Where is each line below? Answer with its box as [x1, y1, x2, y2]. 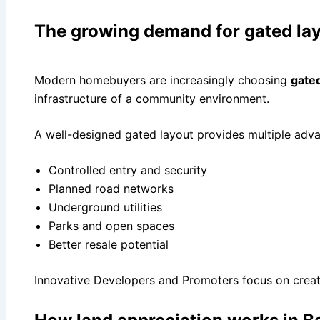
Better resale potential [49, 236, 169, 251]
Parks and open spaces [49, 218, 174, 233]
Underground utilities [49, 199, 162, 214]
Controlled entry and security [49, 162, 207, 177]
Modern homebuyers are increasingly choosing [34, 72, 291, 87]
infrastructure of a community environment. [34, 91, 269, 106]
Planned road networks [49, 181, 174, 196]
